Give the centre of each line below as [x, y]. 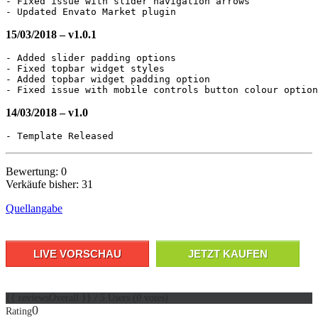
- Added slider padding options [91, 58]
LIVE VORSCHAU [77, 254]
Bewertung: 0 [36, 172]
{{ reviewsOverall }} [50, 298]
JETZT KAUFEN [228, 254]
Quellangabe [34, 209]
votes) [155, 298]
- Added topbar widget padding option [108, 79]
